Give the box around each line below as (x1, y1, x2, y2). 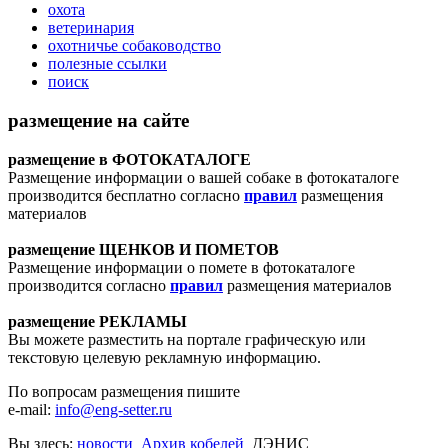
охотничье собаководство (48, 37, 221, 55)
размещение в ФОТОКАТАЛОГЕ (8, 150, 251, 168)
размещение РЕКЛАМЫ (8, 312, 187, 330)
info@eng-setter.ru (55, 400, 172, 418)
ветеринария (48, 19, 134, 37)
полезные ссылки (48, 55, 167, 73)
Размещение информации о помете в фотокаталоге (8, 258, 355, 276)
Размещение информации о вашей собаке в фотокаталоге (8, 168, 399, 186)
